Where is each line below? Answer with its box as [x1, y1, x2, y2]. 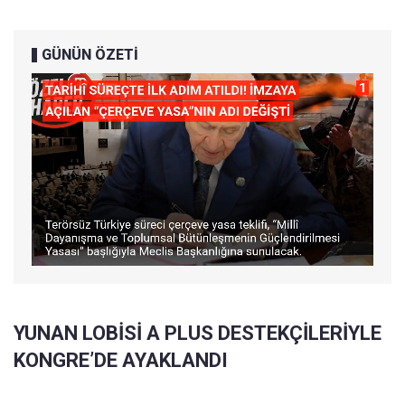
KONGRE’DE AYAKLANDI [14, 349, 228, 372]
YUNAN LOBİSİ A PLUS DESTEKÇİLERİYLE [14, 322, 381, 345]
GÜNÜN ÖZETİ [42, 46, 138, 64]
